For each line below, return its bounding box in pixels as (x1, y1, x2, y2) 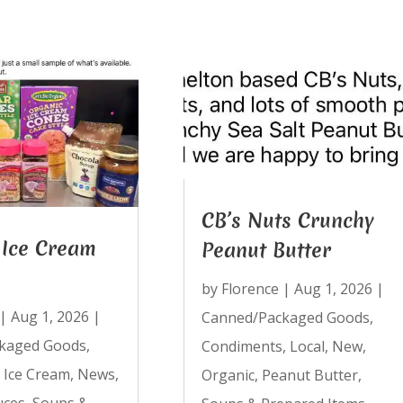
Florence (220, 278, 279, 299)
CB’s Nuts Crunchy (201, 206, 374, 234)
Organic (201, 364, 255, 385)
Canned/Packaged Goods (201, 307, 370, 327)
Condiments (201, 336, 282, 356)
